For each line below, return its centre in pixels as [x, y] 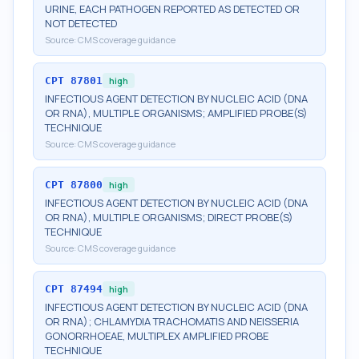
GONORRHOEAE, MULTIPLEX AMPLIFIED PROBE [157, 336]
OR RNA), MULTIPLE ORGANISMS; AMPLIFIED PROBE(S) [176, 113]
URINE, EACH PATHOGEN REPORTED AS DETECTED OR [172, 9]
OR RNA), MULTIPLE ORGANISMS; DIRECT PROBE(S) [169, 217]
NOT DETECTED [81, 23]
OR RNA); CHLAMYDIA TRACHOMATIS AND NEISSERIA [172, 321]
